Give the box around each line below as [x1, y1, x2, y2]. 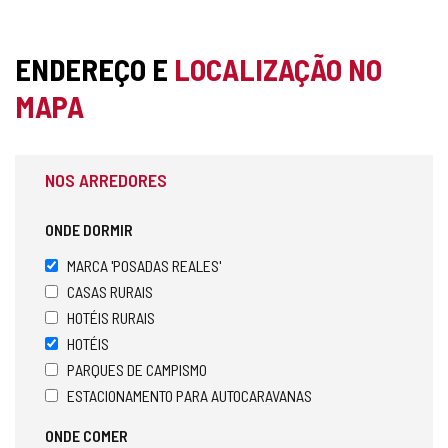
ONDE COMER [45, 425, 128, 445]
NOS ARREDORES [45, 168, 167, 191]
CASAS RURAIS [67, 281, 153, 301]
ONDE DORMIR [45, 219, 133, 239]
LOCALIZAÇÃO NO [174, 50, 382, 87]
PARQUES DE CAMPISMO [67, 359, 207, 379]
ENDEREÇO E [15, 50, 174, 87]
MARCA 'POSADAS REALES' [67, 255, 221, 275]
